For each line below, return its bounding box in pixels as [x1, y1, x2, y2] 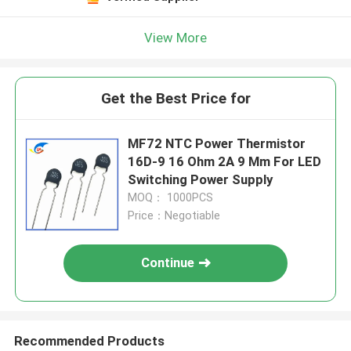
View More [144, 29, 207, 45]
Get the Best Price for [100, 89, 251, 108]
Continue [141, 255, 195, 271]
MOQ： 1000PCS [128, 191, 214, 204]
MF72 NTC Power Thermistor [128, 136, 306, 152]
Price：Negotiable [128, 209, 221, 223]
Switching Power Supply [128, 172, 273, 188]
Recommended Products [13, 332, 165, 349]
